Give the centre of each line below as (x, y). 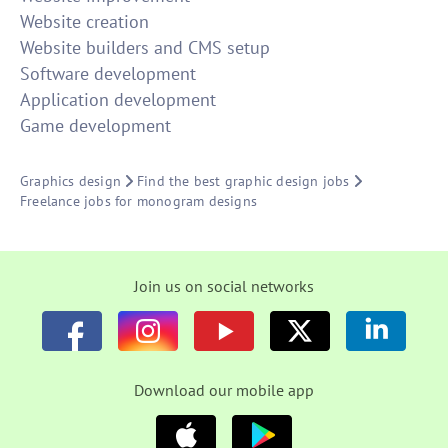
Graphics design (70, 181)
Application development (118, 100)
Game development (95, 126)
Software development (108, 74)
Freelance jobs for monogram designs (138, 201)
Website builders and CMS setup (145, 48)
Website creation (84, 22)
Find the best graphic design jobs (243, 181)
